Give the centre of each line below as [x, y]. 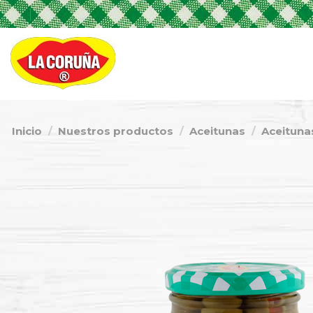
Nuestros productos [116, 131]
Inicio [27, 131]
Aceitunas [217, 131]
